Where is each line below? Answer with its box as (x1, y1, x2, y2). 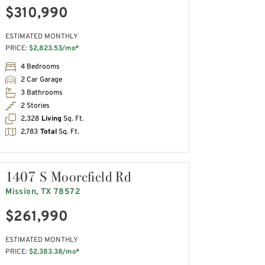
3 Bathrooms (21, 88, 63, 98)
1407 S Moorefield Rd (5, 167, 131, 186)
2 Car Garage (21, 75, 63, 85)
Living (41, 114, 62, 124)
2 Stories (21, 101, 50, 111)
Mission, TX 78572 (5, 186, 80, 197)
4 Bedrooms (21, 62, 60, 72)
